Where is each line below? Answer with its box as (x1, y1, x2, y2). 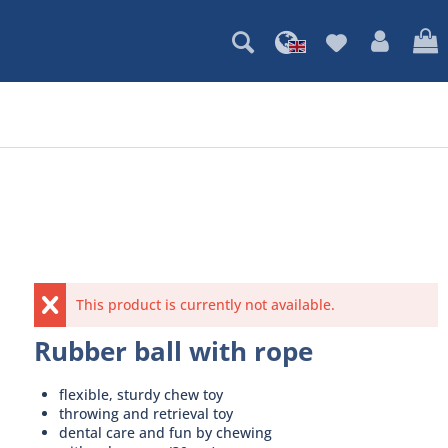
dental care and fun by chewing (58, 423, 272, 442)
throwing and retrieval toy (58, 404, 233, 423)
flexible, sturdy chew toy (58, 385, 223, 404)
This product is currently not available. (76, 295, 335, 314)
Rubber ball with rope (33, 333, 313, 369)
